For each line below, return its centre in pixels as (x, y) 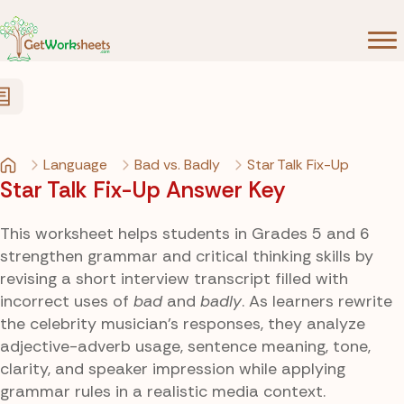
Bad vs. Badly (177, 165)
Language (75, 165)
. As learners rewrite (317, 301)
